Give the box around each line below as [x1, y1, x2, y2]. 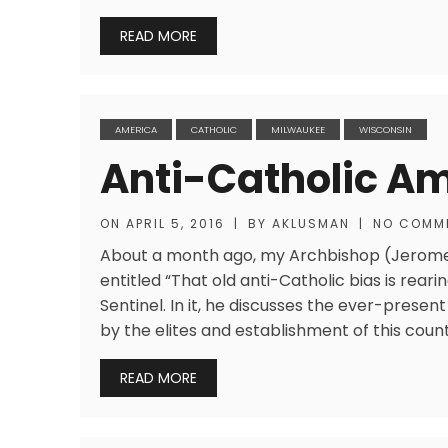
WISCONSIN [359, 123, 412, 136]
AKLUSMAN [272, 215, 350, 232]
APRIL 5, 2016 [126, 215, 225, 232]
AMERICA [115, 123, 157, 136]
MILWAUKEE [271, 123, 325, 136]
